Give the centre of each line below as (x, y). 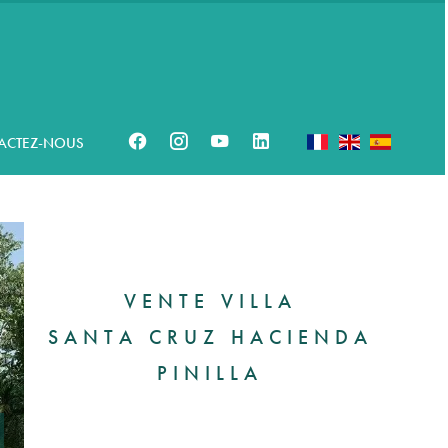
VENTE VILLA (210, 300)
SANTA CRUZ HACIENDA (210, 336)
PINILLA (210, 372)
